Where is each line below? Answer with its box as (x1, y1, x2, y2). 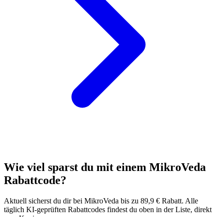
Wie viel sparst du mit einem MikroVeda (4, 160, 206, 173)
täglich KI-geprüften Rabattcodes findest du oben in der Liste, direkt (4, 205, 212, 214)
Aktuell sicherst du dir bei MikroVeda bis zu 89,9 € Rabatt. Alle (4, 196, 198, 205)
